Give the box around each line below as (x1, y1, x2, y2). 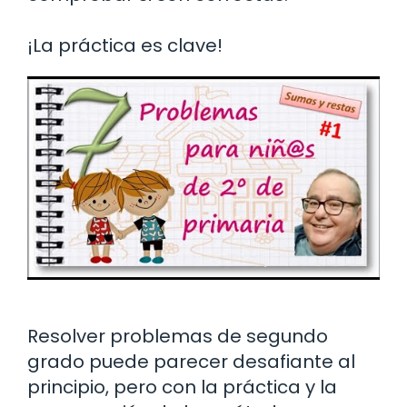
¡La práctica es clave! (27, 33, 223, 59)
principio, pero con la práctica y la (27, 374, 337, 401)
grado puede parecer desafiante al (27, 349, 355, 375)
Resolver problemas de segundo (27, 323, 328, 350)
